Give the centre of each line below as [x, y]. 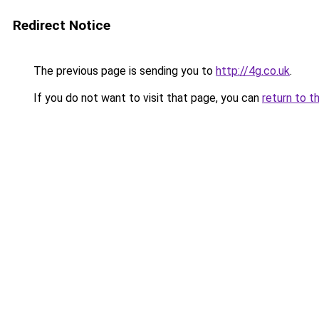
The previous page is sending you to [123, 71]
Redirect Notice [62, 25]
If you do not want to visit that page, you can [146, 98]
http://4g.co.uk [253, 71]
